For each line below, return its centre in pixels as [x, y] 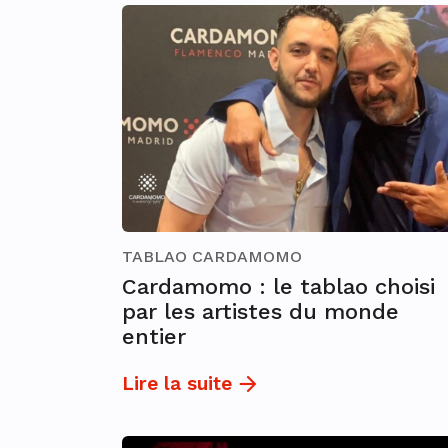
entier [154, 336]
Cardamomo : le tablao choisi [278, 286]
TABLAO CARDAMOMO [212, 256]
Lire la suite [177, 383]
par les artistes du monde [260, 311]
